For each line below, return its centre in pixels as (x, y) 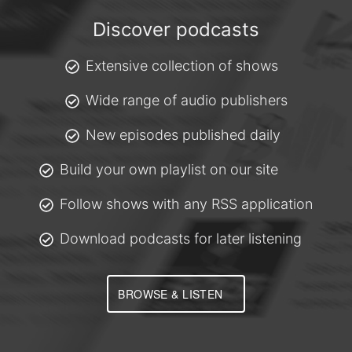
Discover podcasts (176, 29)
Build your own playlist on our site (169, 169)
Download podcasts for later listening (181, 238)
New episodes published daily (183, 135)
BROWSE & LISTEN (170, 294)
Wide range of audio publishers (186, 100)
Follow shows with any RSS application (186, 204)
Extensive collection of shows (181, 66)
